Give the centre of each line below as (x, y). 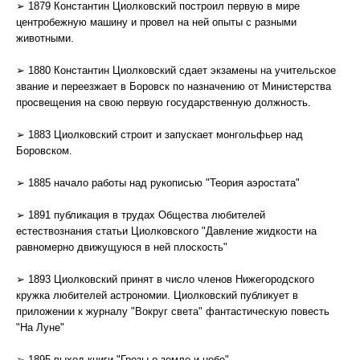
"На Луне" (40, 327)
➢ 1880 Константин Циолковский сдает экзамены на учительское (176, 70)
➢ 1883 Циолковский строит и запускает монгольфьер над (160, 135)
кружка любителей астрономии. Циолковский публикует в (157, 295)
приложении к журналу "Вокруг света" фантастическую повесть (173, 311)
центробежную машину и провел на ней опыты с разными (156, 22)
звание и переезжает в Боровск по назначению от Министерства (174, 86)
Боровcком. (44, 151)
